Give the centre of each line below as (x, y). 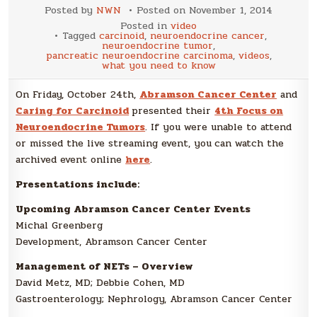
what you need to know (158, 66)
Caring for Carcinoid (73, 111)
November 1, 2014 (231, 11)
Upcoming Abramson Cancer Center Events (133, 209)
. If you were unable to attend (219, 127)
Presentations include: (78, 185)
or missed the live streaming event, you (114, 144)
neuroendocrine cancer (207, 36)
